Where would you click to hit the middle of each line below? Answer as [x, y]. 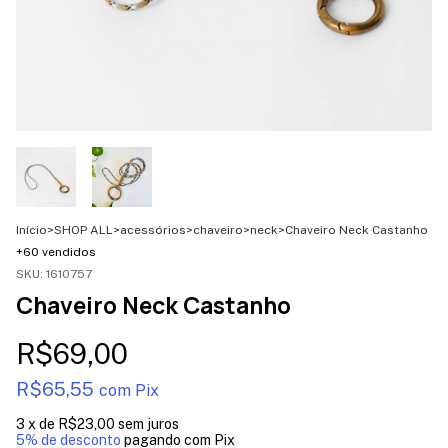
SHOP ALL [83, 229]
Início [31, 229]
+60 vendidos [56, 251]
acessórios [153, 229]
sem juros [148, 423]
